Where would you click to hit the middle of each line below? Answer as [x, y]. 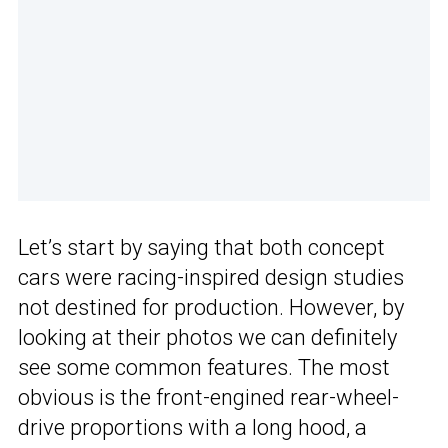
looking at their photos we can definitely [207, 338]
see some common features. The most [204, 368]
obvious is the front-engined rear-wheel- [208, 398]
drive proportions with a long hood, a [192, 428]
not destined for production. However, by [211, 308]
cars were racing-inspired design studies [211, 278]
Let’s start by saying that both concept [201, 248]
